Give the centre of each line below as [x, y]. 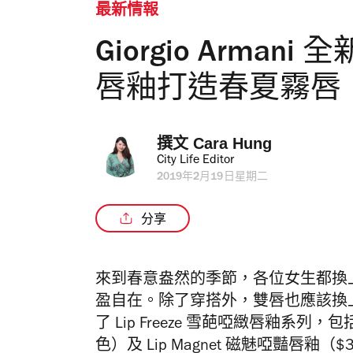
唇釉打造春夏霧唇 [218, 92]
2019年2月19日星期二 [212, 178]
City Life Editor [195, 161]
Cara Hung [232, 143]
